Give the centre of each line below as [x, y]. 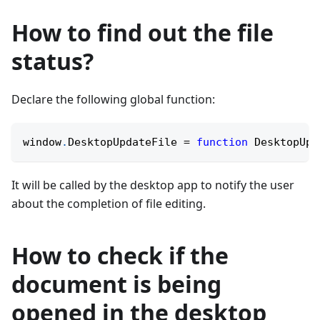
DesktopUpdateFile [122, 142]
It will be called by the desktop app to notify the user [153, 185]
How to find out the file [142, 32]
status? [52, 61]
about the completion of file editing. [109, 204]
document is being [116, 284]
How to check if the [120, 255]
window [42, 142]
